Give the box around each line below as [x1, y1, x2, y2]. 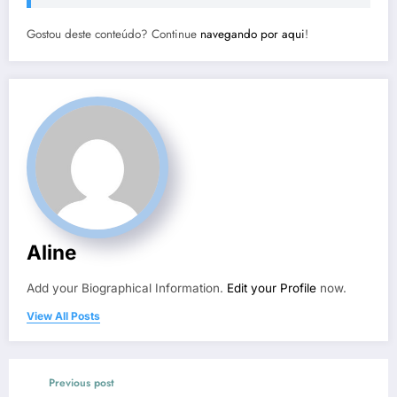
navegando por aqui [200, 25, 305, 43]
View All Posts [27, 308, 100, 323]
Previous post [49, 374, 114, 391]
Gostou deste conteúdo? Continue [27, 25, 200, 43]
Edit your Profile [227, 280, 316, 295]
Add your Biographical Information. [27, 280, 227, 295]
